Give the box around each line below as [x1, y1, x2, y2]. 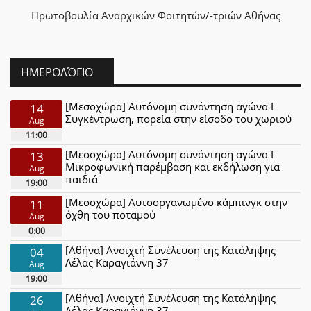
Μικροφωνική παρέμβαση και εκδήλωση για [65, 160, 280, 174]
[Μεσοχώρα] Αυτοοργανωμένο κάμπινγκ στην [65, 195, 288, 209]
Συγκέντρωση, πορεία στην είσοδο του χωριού [65, 112, 292, 126]
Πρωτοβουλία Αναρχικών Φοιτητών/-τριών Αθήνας [31, 8, 280, 22]
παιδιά [65, 172, 99, 186]
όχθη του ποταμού [65, 208, 156, 221]
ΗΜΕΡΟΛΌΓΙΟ [21, 65, 93, 80]
